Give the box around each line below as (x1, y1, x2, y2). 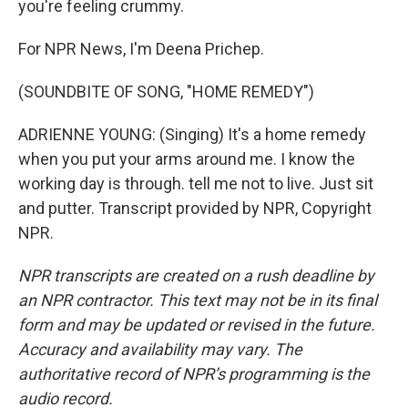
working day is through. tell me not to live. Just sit (18, 174, 373, 193)
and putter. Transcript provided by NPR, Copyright (18, 199, 372, 218)
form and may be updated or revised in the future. (18, 315, 375, 334)
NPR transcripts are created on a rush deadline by (18, 266, 374, 285)
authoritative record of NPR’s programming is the (18, 364, 370, 383)
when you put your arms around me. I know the (18, 149, 355, 168)
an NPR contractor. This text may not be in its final (18, 291, 377, 310)
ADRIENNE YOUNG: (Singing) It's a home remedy (18, 125, 366, 144)
